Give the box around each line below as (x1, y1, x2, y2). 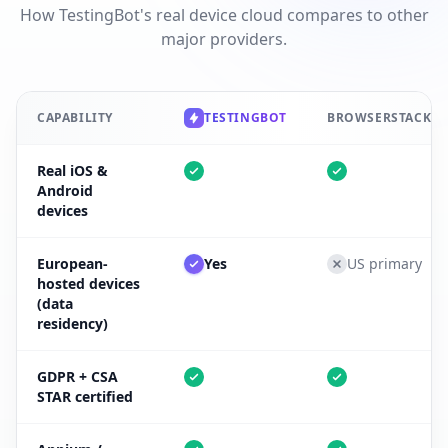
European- (37, 253, 108, 273)
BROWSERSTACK (327, 108, 432, 126)
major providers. (161, 27, 287, 50)
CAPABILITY (37, 108, 113, 126)
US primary (347, 253, 422, 273)
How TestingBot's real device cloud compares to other (19, 3, 429, 26)
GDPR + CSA (37, 366, 118, 386)
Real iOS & (37, 160, 108, 180)
